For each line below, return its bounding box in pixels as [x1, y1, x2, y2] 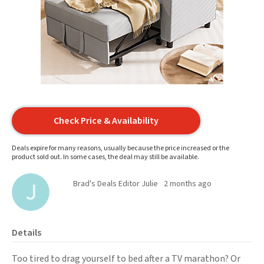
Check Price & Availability [54, 114, 159, 127]
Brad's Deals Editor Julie [73, 178, 158, 190]
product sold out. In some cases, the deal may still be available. [12, 152, 199, 162]
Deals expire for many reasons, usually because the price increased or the [12, 143, 229, 153]
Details [12, 226, 41, 239]
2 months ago [164, 178, 212, 190]
